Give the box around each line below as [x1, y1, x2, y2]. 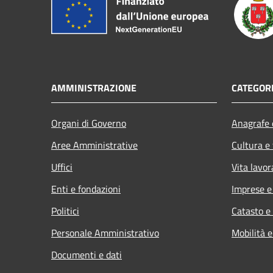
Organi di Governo [51, 115, 126, 130]
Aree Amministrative [51, 137, 138, 152]
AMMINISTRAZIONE [51, 80, 136, 95]
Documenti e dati [51, 247, 122, 262]
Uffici [51, 159, 73, 174]
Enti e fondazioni [51, 181, 121, 196]
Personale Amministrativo [51, 225, 159, 240]
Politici [51, 203, 79, 218]
